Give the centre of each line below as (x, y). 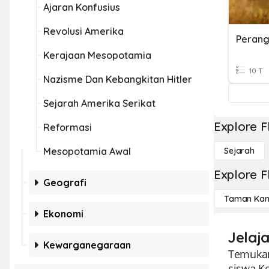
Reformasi (68, 127)
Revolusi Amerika (83, 31)
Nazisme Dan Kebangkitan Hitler (118, 79)
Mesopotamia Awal (87, 151)
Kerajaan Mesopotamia (97, 55)
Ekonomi (63, 214)
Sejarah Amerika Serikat (99, 103)
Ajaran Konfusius (82, 7)
